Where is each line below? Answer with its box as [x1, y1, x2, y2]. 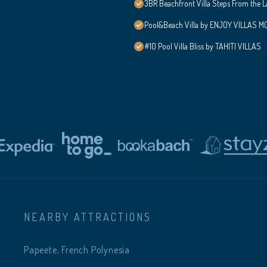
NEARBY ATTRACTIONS [23, 210, 152, 224]
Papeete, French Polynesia [23, 244, 130, 256]
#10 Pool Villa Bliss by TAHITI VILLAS [144, 41, 261, 52]
